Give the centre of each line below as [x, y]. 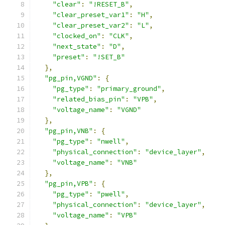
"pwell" [111, 194]
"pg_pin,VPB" [69, 184]
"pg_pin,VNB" [69, 131]
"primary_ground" [129, 89]
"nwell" [111, 141]
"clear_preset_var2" [91, 25]
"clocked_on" [77, 36]
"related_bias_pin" [89, 99]
